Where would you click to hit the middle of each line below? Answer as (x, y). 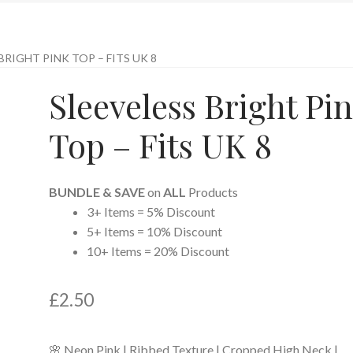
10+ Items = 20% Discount (158, 251)
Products (212, 192)
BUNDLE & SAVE (97, 192)
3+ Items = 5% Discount (151, 212)
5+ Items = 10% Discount (155, 232)
